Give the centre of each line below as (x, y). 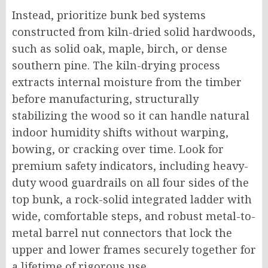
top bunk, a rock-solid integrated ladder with (132, 199)
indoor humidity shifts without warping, (120, 132)
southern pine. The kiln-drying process (116, 65)
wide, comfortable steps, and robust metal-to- (134, 216)
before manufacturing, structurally (105, 98)
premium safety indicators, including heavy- (130, 165)
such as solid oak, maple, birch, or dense (120, 48)
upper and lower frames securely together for (134, 249)
